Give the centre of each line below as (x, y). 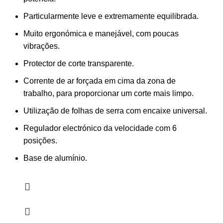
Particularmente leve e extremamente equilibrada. (111, 16)
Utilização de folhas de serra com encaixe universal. (115, 111)
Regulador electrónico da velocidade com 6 (100, 128)
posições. (40, 140)
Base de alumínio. (55, 158)
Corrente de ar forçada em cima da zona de (100, 81)
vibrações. (42, 46)
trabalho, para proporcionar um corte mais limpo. (109, 93)
